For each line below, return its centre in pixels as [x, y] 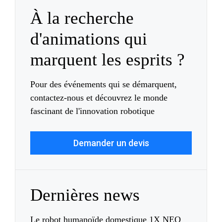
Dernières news [85, 195]
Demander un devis [111, 143]
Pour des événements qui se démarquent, [104, 84]
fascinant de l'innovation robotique [92, 111]
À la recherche [82, 18]
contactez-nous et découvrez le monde [99, 97]
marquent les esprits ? [108, 59]
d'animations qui [89, 39]
